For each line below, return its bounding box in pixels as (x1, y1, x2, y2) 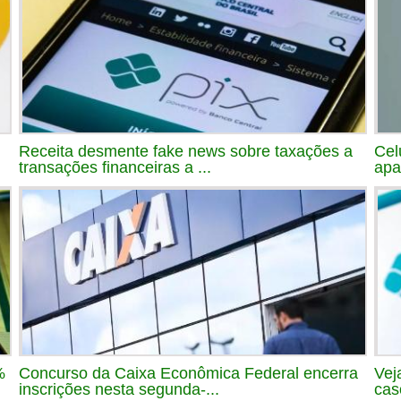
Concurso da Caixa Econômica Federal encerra (19, 363, 358, 382)
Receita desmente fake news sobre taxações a (19, 141, 353, 160)
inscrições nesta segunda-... (19, 380, 219, 398)
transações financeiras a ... (19, 158, 211, 176)
